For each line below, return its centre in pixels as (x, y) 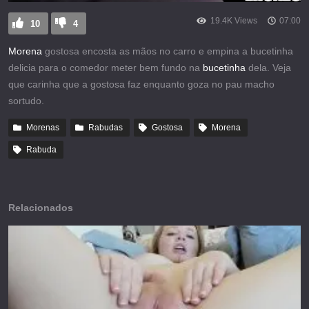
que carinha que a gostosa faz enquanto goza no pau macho (141, 84)
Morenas (43, 128)
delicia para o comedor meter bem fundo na (106, 68)
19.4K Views (234, 21)
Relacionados (41, 208)
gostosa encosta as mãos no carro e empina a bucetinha (168, 51)
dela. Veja (268, 68)
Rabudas (106, 128)
